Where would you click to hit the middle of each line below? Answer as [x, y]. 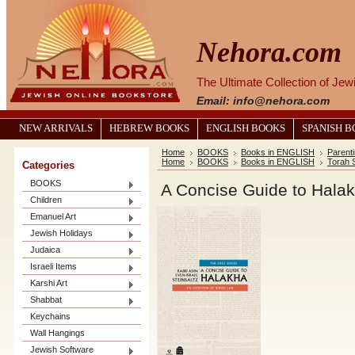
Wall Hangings [57, 333]
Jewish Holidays [61, 233]
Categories [48, 165]
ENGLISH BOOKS [246, 128]
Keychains [50, 316]
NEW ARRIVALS [56, 128]
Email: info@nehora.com [263, 101]
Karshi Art [49, 283]
